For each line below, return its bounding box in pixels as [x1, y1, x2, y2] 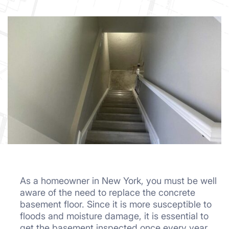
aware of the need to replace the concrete [20, 187, 195, 198]
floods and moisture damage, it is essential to [20, 211, 209, 221]
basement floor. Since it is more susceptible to [20, 199, 212, 210]
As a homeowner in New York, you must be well [20, 175, 217, 186]
